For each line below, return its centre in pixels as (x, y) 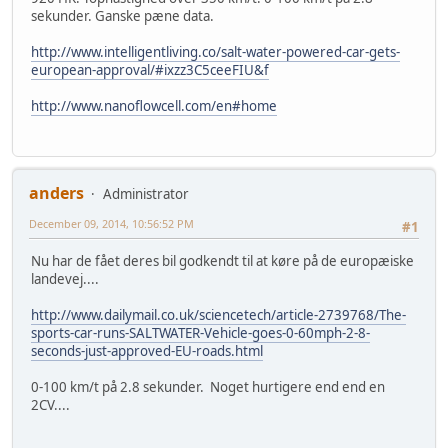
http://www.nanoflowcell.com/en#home (154, 105)
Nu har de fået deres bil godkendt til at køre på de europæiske (222, 261)
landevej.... (65, 279)
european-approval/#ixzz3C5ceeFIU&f (150, 69)
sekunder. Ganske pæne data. (122, 15)
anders (56, 193)
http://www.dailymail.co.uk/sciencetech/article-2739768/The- (218, 315)
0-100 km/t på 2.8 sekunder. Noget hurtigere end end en (208, 387)
